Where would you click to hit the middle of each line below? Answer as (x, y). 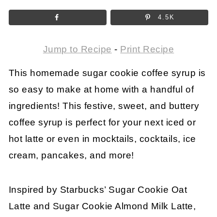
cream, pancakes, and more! (71, 155)
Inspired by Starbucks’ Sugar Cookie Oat (98, 189)
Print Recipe (147, 49)
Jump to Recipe (77, 49)
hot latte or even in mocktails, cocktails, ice (102, 139)
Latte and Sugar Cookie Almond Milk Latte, (102, 206)
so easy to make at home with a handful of (101, 89)
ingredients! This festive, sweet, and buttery (104, 106)
